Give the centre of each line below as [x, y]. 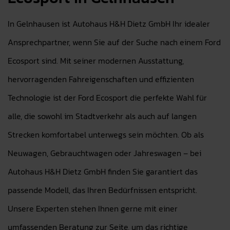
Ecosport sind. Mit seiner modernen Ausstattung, [96, 61]
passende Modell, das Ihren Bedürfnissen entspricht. [102, 190]
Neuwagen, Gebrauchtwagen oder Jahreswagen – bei [104, 153]
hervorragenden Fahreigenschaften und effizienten [101, 79]
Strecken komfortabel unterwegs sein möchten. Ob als [106, 135]
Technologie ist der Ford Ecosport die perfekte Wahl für [107, 98]
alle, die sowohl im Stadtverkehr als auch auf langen [102, 116]
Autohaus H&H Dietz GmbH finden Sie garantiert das [103, 171]
